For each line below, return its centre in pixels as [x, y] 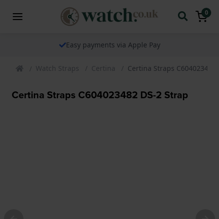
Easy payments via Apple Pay [109, 44]
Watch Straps [57, 68]
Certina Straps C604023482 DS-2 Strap [100, 95]
